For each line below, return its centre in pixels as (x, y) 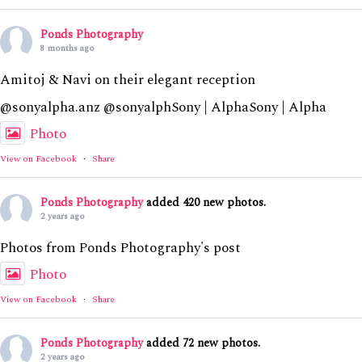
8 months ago (67, 48)
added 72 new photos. (203, 343)
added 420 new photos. (206, 202)
